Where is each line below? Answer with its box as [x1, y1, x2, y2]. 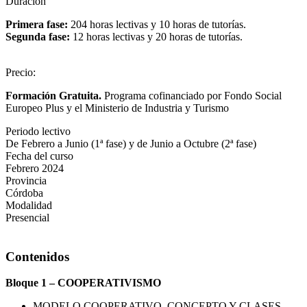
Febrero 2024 [5, 162, 64, 174]
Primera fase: [5, 18, 68, 30]
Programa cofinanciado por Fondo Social [101, 89, 282, 101]
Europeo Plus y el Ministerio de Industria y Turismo [5, 101, 229, 114]
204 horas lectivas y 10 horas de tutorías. [68, 18, 246, 30]
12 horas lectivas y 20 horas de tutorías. [73, 30, 243, 42]
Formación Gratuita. [5, 89, 101, 101]
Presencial [5, 211, 49, 223]
